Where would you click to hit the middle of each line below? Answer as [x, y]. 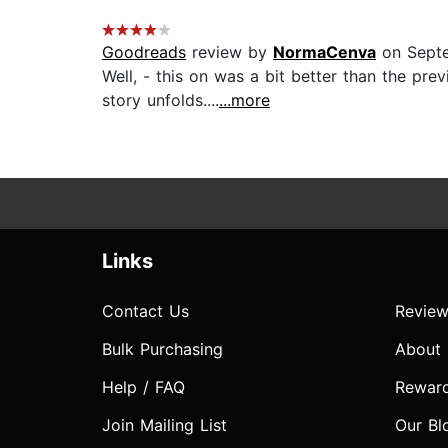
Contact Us [145, 311]
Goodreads [144, 52]
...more [244, 100]
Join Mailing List [164, 425]
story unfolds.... [160, 100]
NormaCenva [324, 52]
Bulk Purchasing [162, 349]
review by [229, 52]
